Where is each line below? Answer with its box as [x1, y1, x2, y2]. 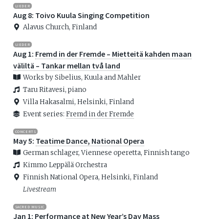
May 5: [13, 136, 36, 146]
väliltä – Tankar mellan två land [13, 61, 120, 71]
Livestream [22, 185, 56, 194]
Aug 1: [13, 49, 35, 59]
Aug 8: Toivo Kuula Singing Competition [13, 10, 150, 21]
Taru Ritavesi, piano [22, 86, 87, 94]
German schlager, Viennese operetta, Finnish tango [22, 149, 190, 157]
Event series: [22, 110, 66, 119]
